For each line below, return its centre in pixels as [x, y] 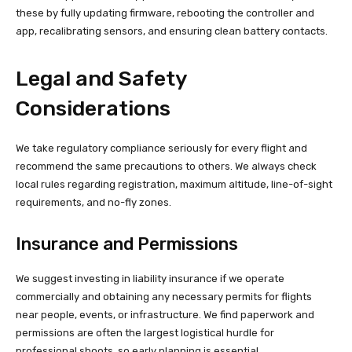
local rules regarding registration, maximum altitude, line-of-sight [174, 185]
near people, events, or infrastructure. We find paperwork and [165, 315]
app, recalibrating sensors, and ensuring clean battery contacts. [172, 31]
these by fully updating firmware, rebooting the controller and [165, 13]
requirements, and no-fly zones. [93, 203]
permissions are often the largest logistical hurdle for [145, 333]
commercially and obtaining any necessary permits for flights [164, 297]
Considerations [93, 109]
